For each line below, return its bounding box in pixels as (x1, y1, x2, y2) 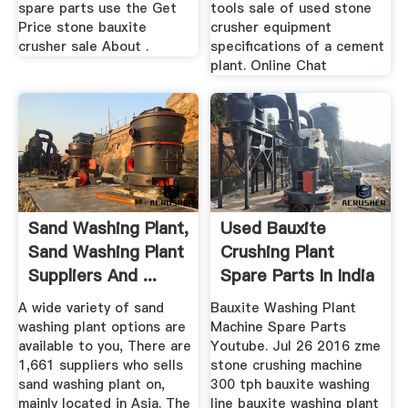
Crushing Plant (220, 240, 335, 264)
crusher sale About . (17, 36, 148, 56)
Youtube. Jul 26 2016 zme (210, 336, 382, 355)
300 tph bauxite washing (210, 374, 371, 393)
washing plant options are (17, 317, 186, 336)
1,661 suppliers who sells (17, 355, 183, 374)
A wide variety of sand (17, 298, 164, 317)
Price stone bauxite (17, 17, 147, 36)
